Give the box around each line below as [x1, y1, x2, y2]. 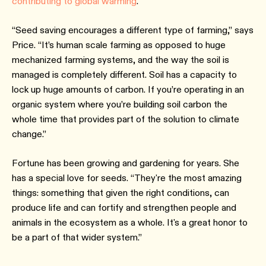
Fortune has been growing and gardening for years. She [12, 157, 239, 169]
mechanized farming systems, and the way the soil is [12, 54, 229, 65]
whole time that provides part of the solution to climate [12, 113, 239, 125]
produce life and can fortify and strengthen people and [12, 202, 236, 213]
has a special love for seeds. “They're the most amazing [12, 172, 242, 183]
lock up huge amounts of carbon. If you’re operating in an [12, 84, 244, 95]
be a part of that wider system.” [12, 232, 142, 243]
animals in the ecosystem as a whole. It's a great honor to [12, 217, 248, 228]
